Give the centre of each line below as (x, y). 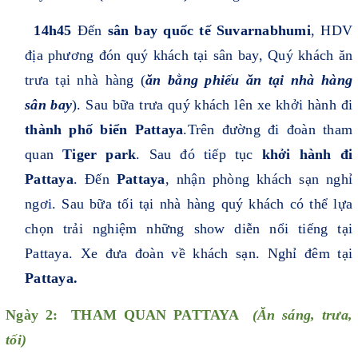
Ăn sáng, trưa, (305, 315)
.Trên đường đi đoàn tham (268, 130)
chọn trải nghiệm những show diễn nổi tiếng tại (189, 229)
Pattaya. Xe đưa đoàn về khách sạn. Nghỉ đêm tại (189, 254)
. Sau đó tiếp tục (199, 155)
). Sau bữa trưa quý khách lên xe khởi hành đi (213, 105)
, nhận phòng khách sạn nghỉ (259, 179)
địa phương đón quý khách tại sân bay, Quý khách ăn (189, 56)
